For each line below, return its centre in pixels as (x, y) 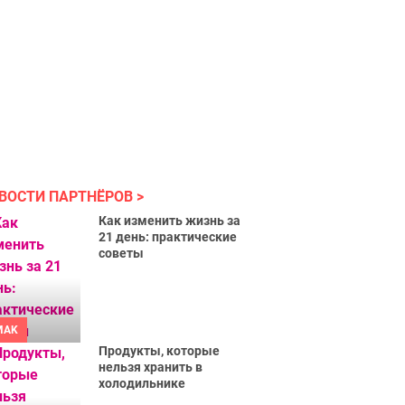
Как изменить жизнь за (170, 221)
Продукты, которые (160, 351)
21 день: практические (168, 237)
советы (122, 253)
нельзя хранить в (151, 367)
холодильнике (142, 383)
